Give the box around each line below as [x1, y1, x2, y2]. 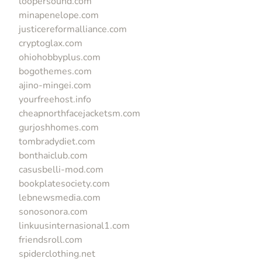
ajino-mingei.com [19, 78, 91, 92]
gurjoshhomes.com [19, 120, 99, 134]
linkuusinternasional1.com [19, 219, 130, 232]
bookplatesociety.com [19, 177, 110, 190]
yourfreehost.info [19, 92, 91, 106]
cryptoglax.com [19, 36, 82, 50]
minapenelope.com [19, 8, 99, 22]
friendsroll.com [19, 233, 82, 246]
